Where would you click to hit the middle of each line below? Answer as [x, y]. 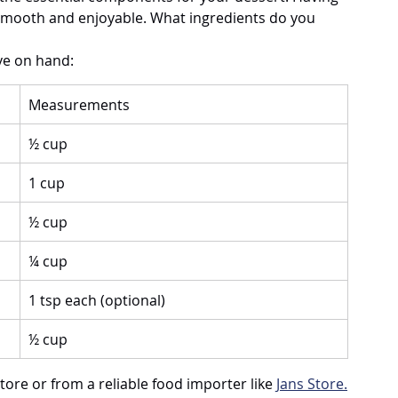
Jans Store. [312, 383]
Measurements [79, 104]
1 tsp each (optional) [97, 300]
